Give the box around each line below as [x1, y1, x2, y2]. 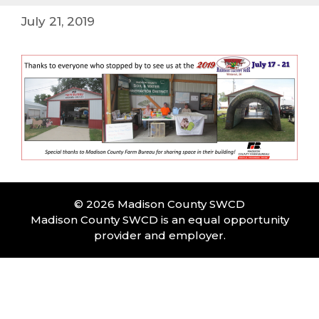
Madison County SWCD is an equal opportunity [30, 212, 289, 226]
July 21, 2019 [21, 14, 95, 28]
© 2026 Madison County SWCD [74, 197, 245, 211]
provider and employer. [93, 228, 226, 242]
